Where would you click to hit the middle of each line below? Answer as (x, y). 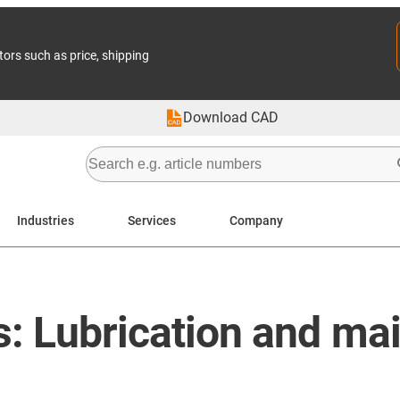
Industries (46, 220)
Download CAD (231, 117)
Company (256, 220)
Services (152, 220)
